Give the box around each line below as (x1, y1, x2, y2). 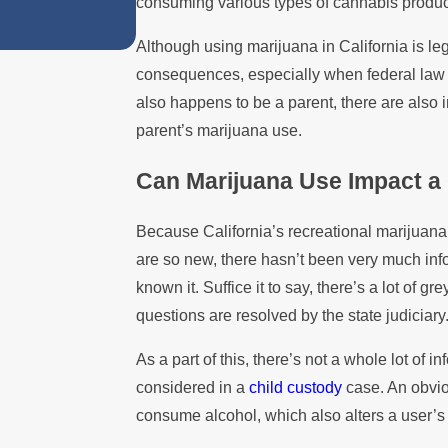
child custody (249, 378, 343, 396)
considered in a (136, 378, 250, 396)
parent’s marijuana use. (136, 121, 303, 139)
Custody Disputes (136, 12, 365, 45)
